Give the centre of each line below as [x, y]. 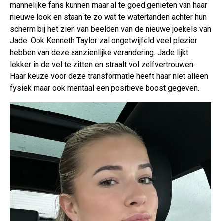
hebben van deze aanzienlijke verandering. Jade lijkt [99, 53]
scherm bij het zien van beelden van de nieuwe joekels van [110, 29]
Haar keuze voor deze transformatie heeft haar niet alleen [109, 76]
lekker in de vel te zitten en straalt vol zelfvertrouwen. [102, 65]
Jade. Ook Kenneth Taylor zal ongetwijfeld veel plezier [104, 41]
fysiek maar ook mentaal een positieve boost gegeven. [105, 88]
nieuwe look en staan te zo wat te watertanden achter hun [108, 17]
